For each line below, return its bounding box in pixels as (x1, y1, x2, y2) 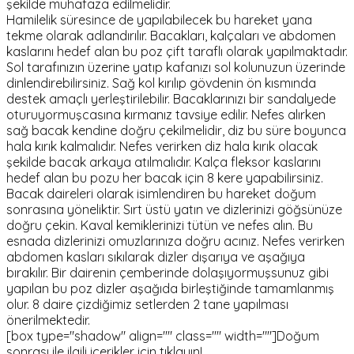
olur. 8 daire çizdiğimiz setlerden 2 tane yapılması (6, 296, 288, 312)
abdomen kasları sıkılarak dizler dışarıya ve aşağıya (6, 248, 305, 265)
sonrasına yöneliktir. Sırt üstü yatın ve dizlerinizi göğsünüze (6, 201, 342, 217)
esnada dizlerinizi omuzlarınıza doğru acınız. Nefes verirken (6, 232, 345, 249)
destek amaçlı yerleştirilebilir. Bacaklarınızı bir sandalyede (6, 90, 336, 107)
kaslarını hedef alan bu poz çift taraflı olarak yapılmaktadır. (6, 43, 348, 59)
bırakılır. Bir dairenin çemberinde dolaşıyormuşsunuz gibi (6, 264, 329, 281)
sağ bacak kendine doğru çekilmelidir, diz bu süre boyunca (6, 122, 346, 138)
